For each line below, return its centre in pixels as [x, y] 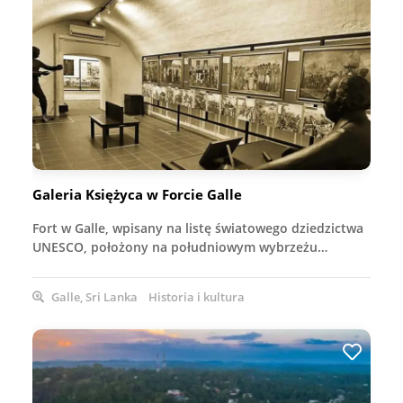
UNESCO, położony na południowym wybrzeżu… [180, 246]
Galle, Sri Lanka [93, 296]
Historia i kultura [197, 296]
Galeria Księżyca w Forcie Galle [137, 194]
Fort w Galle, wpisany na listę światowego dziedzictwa [198, 228]
